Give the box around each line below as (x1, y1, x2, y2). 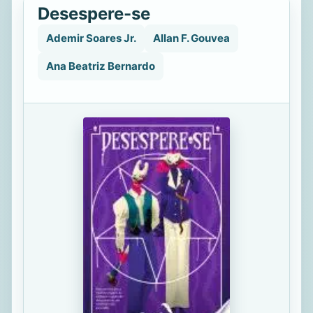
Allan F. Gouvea (153, 31, 230, 45)
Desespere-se (38, 3, 150, 24)
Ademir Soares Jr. (46, 31, 136, 45)
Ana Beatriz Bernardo (46, 59, 155, 73)
